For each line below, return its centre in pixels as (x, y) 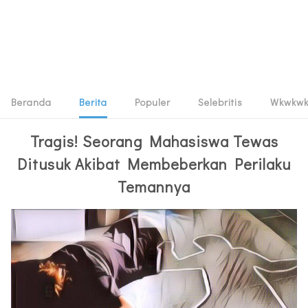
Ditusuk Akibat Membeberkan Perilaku (154, 164)
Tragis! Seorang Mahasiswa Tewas (154, 141)
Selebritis (220, 102)
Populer (153, 102)
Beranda (31, 102)
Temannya (154, 187)
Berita (93, 102)
